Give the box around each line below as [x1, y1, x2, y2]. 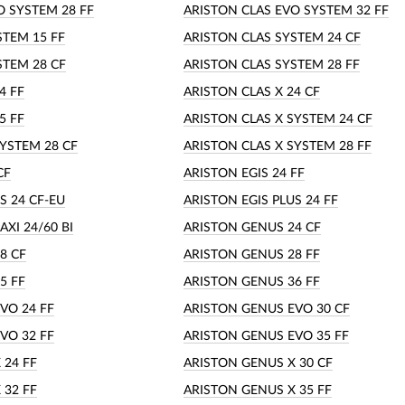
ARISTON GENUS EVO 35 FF [184, 329, 349, 343]
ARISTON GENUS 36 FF [184, 275, 320, 288]
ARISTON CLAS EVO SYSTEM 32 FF [184, 4, 389, 17]
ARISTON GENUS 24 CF [184, 221, 321, 234]
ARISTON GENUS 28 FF [184, 248, 320, 261]
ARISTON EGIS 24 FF [184, 166, 305, 180]
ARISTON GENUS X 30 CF [184, 356, 333, 370]
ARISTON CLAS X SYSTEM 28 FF [184, 139, 372, 153]
